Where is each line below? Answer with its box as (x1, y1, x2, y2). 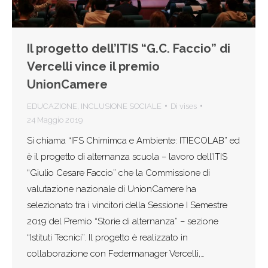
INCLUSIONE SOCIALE (81, 101, 162, 111)
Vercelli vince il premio (27, 59, 160, 74)
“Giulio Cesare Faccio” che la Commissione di (27, 167, 210, 178)
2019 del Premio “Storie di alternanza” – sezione (27, 215, 218, 227)
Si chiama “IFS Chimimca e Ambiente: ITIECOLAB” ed (27, 135, 240, 146)
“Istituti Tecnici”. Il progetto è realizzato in (27, 232, 188, 243)
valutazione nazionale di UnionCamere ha (27, 183, 196, 194)
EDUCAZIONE (27, 101, 77, 111)
